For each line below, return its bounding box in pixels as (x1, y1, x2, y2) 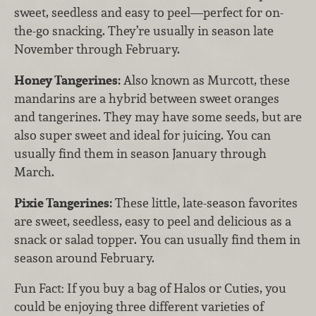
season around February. (14, 249, 154, 266)
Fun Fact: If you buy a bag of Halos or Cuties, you (14, 280, 286, 297)
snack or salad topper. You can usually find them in (14, 231, 300, 248)
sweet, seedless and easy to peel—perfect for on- (14, 4, 284, 21)
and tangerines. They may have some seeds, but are (14, 109, 302, 125)
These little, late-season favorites (112, 194, 298, 211)
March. (14, 164, 54, 180)
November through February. (14, 41, 180, 58)
